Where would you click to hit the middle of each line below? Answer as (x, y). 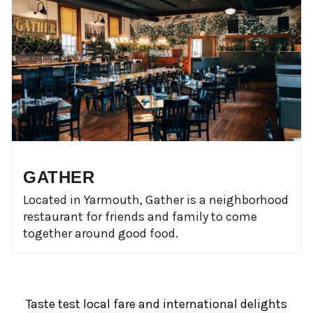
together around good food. (101, 234)
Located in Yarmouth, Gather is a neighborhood (156, 200)
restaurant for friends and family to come (140, 217)
